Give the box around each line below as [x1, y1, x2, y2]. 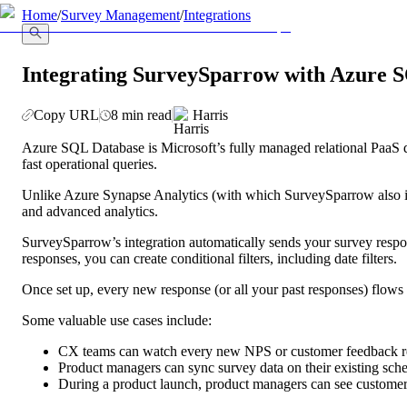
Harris [193, 106, 228, 123]
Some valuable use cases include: [22, 312, 212, 328]
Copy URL [34, 106, 99, 123]
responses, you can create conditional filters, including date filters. [22, 250, 401, 266]
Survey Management [61, 7, 180, 23]
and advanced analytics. [22, 203, 158, 219]
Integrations [184, 7, 251, 23]
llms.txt [6, 6, 48, 22]
